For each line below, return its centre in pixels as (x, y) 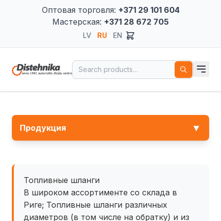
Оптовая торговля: (80, 10)
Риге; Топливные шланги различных (95, 205)
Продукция (43, 128)
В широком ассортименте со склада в (100, 192)
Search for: (93, 66)
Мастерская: (78, 22)
